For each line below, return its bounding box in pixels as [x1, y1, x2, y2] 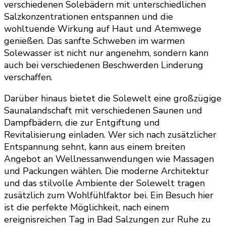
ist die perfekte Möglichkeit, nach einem [4, 201, 169, 213]
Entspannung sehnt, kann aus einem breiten [4, 140, 185, 153]
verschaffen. [4, 71, 52, 83]
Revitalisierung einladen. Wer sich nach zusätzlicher [4, 128, 216, 141]
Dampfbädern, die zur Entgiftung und [4, 116, 160, 129]
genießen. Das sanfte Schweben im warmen [4, 34, 185, 47]
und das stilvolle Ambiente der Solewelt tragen [4, 177, 205, 189]
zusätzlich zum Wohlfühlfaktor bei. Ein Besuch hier [4, 189, 213, 201]
